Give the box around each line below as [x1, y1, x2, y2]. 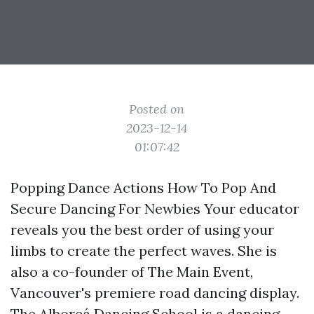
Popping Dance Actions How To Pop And [11, 179, 276, 196]
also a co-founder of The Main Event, [11, 263, 253, 280]
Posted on [129, 101, 185, 117]
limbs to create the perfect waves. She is [11, 242, 277, 259]
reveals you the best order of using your [11, 221, 274, 238]
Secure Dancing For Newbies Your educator [11, 200, 299, 217]
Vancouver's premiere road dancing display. [11, 284, 299, 301]
